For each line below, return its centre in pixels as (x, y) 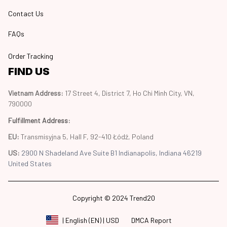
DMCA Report (151, 220)
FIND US (29, 72)
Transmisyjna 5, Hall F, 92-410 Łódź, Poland (86, 136)
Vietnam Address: (36, 93)
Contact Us (26, 13)
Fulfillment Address (38, 120)
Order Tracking (31, 56)
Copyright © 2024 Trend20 (113, 198)
